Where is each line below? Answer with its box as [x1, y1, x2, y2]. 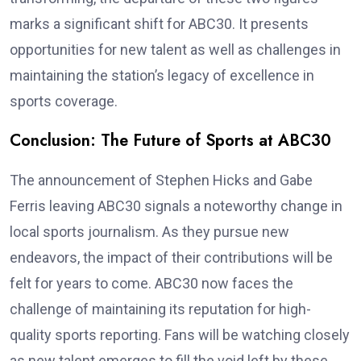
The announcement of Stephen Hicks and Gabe [10, 171, 313, 189]
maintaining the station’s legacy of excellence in [10, 66, 314, 84]
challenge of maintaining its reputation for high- [10, 300, 311, 317]
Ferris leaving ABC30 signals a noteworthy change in [10, 197, 342, 214]
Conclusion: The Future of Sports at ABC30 [10, 128, 331, 152]
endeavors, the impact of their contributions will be [10, 248, 333, 266]
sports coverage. [10, 92, 118, 110]
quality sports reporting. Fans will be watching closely [10, 326, 350, 343]
